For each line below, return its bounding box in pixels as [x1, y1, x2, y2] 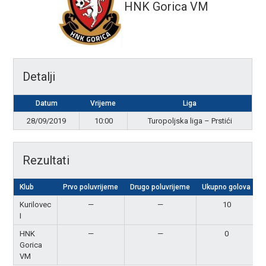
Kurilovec [20, 200, 52, 209]
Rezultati [23, 153, 70, 167]
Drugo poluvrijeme [130, 183, 191, 191]
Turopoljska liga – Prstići [147, 116, 232, 125]
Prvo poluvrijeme [63, 183, 119, 191]
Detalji [23, 69, 56, 84]
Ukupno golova [202, 183, 251, 191]
